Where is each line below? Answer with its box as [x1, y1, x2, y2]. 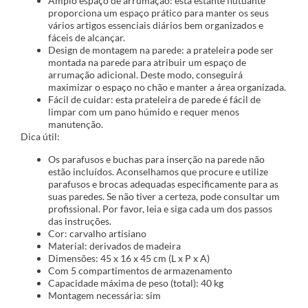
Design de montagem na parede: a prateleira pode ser [48, 44, 274, 56]
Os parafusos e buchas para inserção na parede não [48, 153, 265, 165]
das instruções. [48, 214, 111, 227]
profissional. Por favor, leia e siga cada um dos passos [48, 202, 272, 214]
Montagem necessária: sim [48, 289, 161, 301]
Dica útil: [21, 131, 60, 143]
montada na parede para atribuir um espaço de [48, 56, 246, 69]
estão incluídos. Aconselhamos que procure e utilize [48, 165, 268, 177]
